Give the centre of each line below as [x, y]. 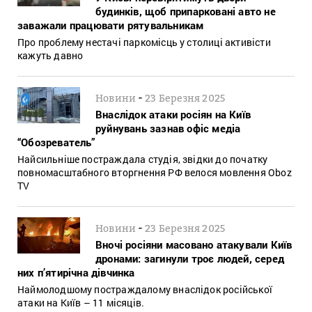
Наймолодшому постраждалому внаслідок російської [145, 289]
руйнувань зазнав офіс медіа [168, 128]
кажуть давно [50, 55]
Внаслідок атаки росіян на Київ [173, 114]
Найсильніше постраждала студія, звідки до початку [143, 159]
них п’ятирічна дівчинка [76, 272]
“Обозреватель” [56, 142]
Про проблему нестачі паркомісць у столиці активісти [144, 42]
